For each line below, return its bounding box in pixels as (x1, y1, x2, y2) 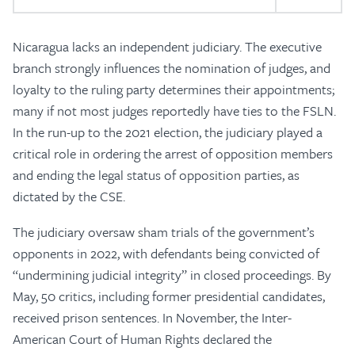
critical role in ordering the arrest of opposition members (13, 143, 333, 163)
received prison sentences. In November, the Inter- (13, 307, 292, 327)
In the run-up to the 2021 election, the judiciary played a (13, 122, 323, 142)
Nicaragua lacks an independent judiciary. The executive (13, 36, 322, 56)
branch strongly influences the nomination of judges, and (13, 58, 330, 78)
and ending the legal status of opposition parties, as (13, 165, 300, 185)
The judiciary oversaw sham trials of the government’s (13, 222, 315, 242)
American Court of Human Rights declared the (13, 329, 272, 349)
